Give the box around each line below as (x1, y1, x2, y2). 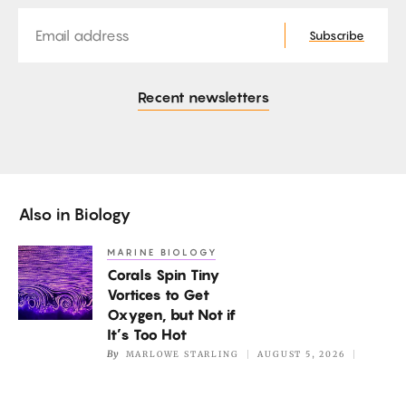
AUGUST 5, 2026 (257, 349, 345, 360)
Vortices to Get (107, 285, 209, 304)
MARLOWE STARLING (125, 349, 239, 360)
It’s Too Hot (107, 325, 187, 344)
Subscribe (309, 27, 364, 43)
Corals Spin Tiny (107, 266, 220, 285)
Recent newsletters (137, 87, 269, 106)
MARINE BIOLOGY (107, 246, 218, 257)
